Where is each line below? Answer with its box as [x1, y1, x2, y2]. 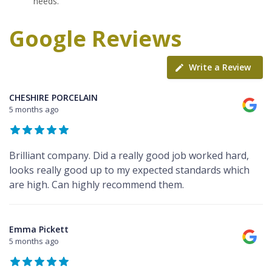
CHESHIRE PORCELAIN [9, 92, 98, 104]
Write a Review [189, 61, 251, 73]
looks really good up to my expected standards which [9, 163, 250, 177]
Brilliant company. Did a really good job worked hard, [9, 149, 249, 163]
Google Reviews [9, 24, 182, 54]
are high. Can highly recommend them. [9, 178, 184, 192]
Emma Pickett [9, 223, 69, 236]
